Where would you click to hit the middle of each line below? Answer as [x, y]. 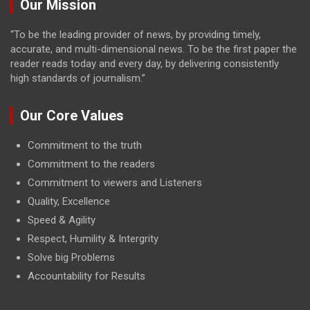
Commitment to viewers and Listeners [115, 182]
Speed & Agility [62, 220]
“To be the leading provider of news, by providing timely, [136, 34]
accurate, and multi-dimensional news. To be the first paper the [154, 49]
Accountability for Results [86, 276]
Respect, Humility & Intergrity [93, 238]
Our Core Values [72, 115]
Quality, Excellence [69, 201]
